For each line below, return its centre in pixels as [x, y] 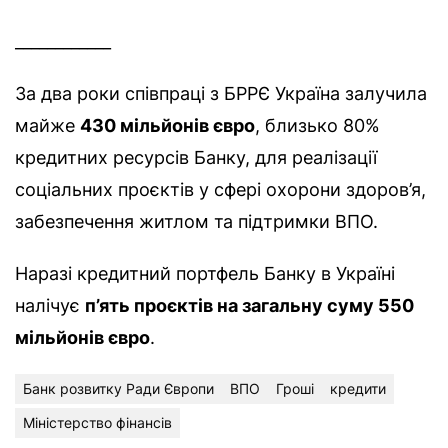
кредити [358, 389]
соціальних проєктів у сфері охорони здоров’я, [220, 190]
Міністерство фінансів [97, 423]
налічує [50, 306]
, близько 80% [317, 126]
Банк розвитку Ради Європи [118, 389]
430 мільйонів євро [167, 126]
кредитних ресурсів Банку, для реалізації [196, 158]
